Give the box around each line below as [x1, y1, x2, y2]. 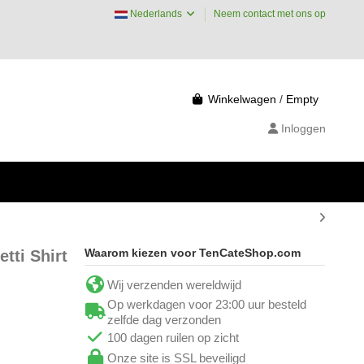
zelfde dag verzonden [106, 312, 221, 327]
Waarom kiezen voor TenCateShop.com [84, 245, 301, 259]
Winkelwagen [207, 92, 276, 106]
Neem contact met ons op [213, 8, 326, 19]
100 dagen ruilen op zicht [106, 330, 239, 344]
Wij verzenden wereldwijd [106, 277, 241, 292]
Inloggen [280, 121, 326, 135]
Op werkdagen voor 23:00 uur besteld [106, 297, 306, 311]
